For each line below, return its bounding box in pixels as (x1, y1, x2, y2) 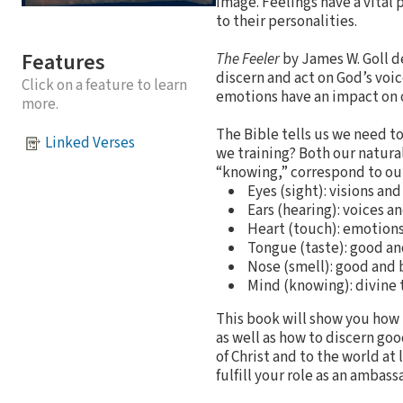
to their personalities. (216, 10, 357, 32)
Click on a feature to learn (22, 74, 187, 96)
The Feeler (216, 48, 280, 70)
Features (22, 46, 105, 78)
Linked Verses (45, 132, 135, 155)
